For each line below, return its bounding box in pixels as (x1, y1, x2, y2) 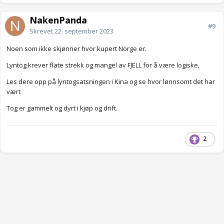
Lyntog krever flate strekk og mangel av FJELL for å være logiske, (6, 60, 199, 70)
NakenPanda (29, 14, 87, 26)
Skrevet (29, 26, 54, 36)
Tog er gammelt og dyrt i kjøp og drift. (6, 103, 117, 113)
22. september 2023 (54, 26, 113, 36)
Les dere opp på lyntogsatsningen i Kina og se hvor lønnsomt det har (6, 77, 215, 86)
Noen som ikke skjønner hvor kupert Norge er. (6, 44, 146, 53)
